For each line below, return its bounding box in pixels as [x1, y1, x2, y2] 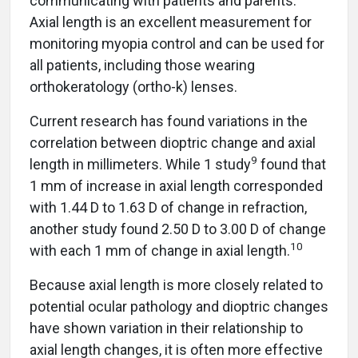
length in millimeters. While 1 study [30, 155, 251, 173]
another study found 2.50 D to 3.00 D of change [30, 220, 326, 237]
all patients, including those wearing [30, 56, 255, 74]
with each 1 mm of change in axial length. [30, 241, 290, 259]
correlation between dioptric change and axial [30, 133, 316, 151]
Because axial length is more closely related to [30, 276, 323, 293]
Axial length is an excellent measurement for [30, 13, 312, 30]
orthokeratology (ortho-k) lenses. [30, 78, 237, 95]
